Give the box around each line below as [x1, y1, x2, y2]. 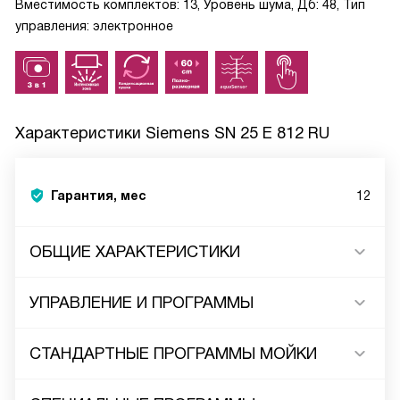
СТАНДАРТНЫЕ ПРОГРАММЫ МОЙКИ [29, 345, 317, 362]
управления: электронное [15, 19, 173, 33]
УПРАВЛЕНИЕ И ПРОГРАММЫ [29, 294, 254, 312]
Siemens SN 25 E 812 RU [146, 124, 329, 142]
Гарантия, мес [51, 188, 146, 203]
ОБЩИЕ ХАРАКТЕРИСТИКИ [29, 243, 240, 261]
